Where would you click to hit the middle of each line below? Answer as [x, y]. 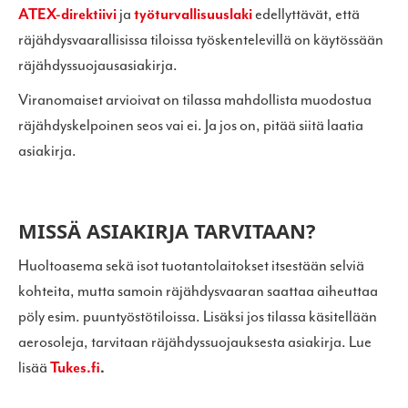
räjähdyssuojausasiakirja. [98, 66]
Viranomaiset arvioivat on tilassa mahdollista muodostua [195, 100]
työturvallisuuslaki [193, 15]
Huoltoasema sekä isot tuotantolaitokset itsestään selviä [191, 266]
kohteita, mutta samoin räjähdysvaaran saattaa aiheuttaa [198, 291]
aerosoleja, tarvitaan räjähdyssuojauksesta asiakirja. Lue [195, 342]
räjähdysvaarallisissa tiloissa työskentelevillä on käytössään [201, 40]
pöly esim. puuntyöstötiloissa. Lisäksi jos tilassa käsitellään [198, 317]
